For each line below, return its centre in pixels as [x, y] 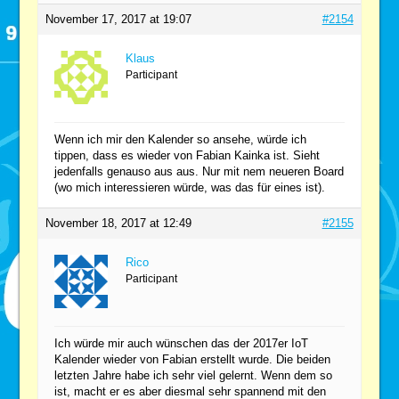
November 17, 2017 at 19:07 [119, 19]
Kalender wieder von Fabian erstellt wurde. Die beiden [193, 359]
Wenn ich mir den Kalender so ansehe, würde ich [181, 139]
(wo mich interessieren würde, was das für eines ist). [190, 187]
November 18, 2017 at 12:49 [119, 223]
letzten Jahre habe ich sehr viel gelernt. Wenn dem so [194, 375]
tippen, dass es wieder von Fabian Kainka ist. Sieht [187, 155]
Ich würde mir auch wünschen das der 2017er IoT [182, 343]
